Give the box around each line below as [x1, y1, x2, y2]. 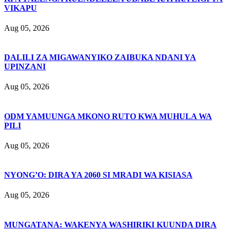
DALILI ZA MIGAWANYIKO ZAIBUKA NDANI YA [4, 53, 196, 62]
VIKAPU [4, 3, 37, 12]
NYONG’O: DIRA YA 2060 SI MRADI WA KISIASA [4, 170, 193, 180]
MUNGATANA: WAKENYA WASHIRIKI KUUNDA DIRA [4, 220, 217, 229]
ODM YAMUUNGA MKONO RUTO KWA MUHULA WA [4, 111, 212, 121]
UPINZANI [4, 62, 46, 71]
